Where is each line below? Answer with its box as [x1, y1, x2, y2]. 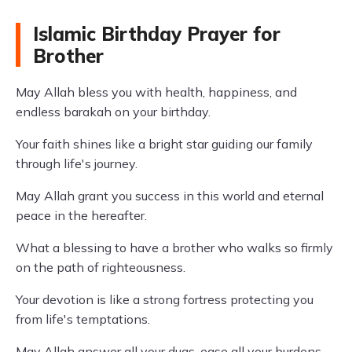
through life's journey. [16, 156, 137, 171]
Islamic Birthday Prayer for [33, 22, 280, 46]
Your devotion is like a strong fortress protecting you [16, 291, 313, 307]
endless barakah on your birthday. [16, 104, 211, 119]
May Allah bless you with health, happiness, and [16, 84, 297, 100]
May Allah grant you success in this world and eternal [16, 188, 324, 203]
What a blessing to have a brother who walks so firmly [16, 240, 333, 255]
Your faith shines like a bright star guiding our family [16, 136, 313, 152]
